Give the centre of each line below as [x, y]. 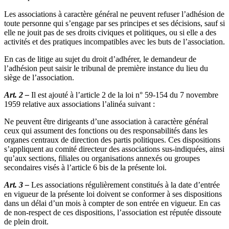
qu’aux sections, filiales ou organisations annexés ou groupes [102, 158]
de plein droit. [26, 221]
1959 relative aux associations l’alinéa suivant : [79, 104]
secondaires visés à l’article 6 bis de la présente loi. [85, 167]
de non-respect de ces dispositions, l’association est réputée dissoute [113, 212]
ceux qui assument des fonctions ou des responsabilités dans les [106, 130]
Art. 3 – [17, 185]
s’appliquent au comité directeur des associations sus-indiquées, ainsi [114, 149]
